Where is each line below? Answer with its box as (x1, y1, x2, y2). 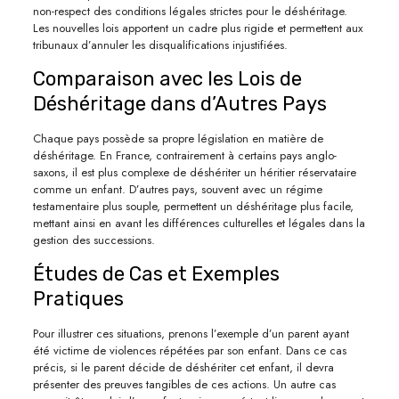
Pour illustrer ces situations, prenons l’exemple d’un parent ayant (32, 324, 349, 342)
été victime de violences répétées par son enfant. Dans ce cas (32, 341, 346, 359)
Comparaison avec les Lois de (32, 66, 302, 91)
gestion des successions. (32, 231, 155, 248)
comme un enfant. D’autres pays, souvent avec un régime (32, 180, 322, 198)
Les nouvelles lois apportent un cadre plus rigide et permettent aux (32, 19, 362, 37)
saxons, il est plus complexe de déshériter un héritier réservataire (32, 163, 356, 181)
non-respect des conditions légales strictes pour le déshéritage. (32, 2, 347, 20)
